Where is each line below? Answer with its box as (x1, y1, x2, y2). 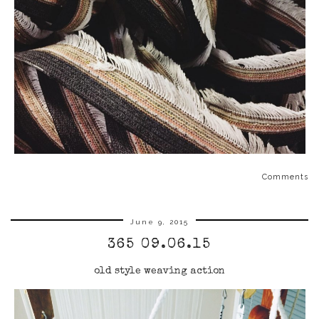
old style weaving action (94, 266, 225, 277)
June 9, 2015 (130, 218, 189, 226)
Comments (262, 172, 308, 182)
